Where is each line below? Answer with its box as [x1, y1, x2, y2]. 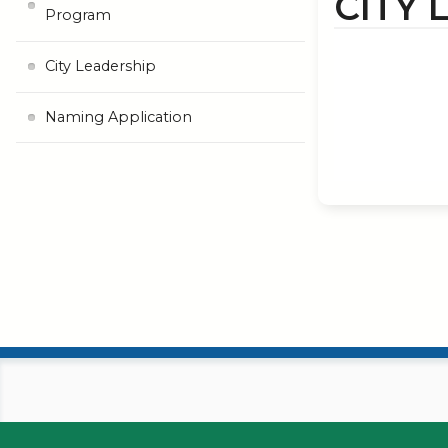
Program [44, 6, 111, 25]
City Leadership [44, 57, 156, 76]
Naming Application [44, 107, 192, 126]
